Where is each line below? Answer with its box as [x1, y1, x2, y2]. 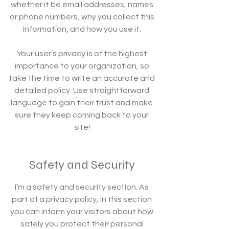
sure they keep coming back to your [15, 111, 149, 119]
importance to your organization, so [14, 62, 149, 70]
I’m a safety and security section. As [15, 183, 149, 191]
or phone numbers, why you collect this [9, 13, 154, 21]
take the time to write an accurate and [9, 74, 155, 82]
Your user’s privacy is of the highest [16, 50, 147, 58]
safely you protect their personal [20, 220, 144, 228]
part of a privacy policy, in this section [12, 195, 152, 203]
